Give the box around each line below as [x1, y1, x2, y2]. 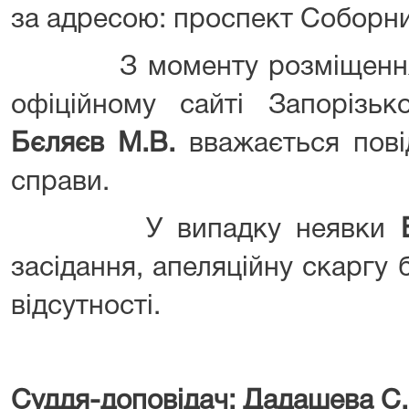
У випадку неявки [11, 217, 401, 243]
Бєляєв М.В [11, 131, 168, 157]
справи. [11, 170, 110, 195]
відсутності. [11, 294, 161, 320]
